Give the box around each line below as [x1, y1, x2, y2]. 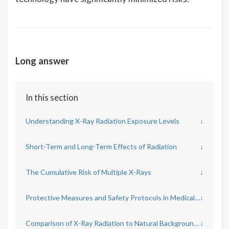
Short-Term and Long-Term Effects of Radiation [26, 142, 177, 151]
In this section [26, 92, 78, 103]
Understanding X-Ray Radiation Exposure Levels [26, 117, 179, 126]
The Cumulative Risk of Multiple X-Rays [26, 168, 151, 177]
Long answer [15, 55, 69, 67]
